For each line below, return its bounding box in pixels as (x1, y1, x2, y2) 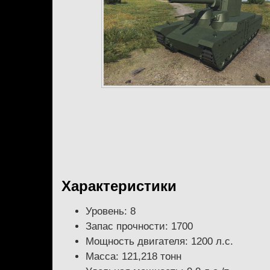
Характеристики (61, 177, 177, 194)
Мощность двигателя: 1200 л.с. (86, 235, 233, 247)
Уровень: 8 (86, 205, 136, 217)
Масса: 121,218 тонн (86, 250, 181, 262)
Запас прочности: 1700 (86, 220, 193, 232)
